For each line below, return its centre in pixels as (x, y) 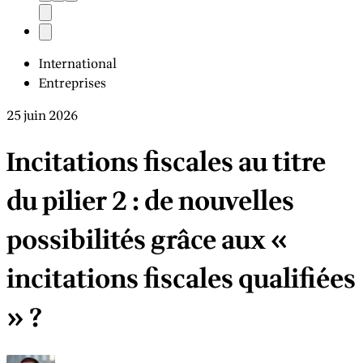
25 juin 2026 (42, 116)
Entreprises (73, 84)
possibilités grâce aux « (147, 240)
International (78, 64)
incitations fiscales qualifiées (181, 279)
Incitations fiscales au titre (166, 162)
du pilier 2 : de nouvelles (150, 201)
